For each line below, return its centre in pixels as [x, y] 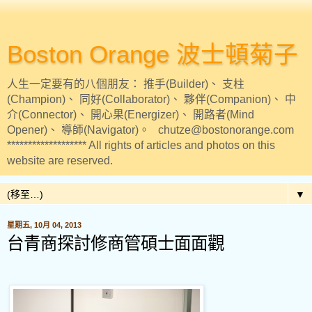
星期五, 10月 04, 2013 [44, 225]
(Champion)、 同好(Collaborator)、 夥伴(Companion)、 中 [151, 99]
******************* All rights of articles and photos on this [141, 145]
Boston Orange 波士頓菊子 [153, 54]
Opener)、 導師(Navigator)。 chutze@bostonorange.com [150, 130]
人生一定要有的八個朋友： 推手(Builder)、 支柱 [126, 84]
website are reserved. [60, 161]
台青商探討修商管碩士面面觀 [116, 243]
